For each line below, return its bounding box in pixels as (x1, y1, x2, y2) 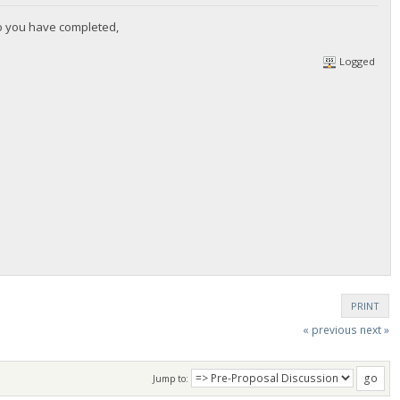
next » (359, 321, 389, 337)
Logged (337, 54, 376, 68)
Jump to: (153, 372, 188, 386)
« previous (302, 321, 357, 337)
